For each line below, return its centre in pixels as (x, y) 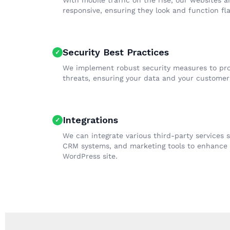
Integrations (90, 120)
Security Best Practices (116, 52)
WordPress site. (90, 156)
